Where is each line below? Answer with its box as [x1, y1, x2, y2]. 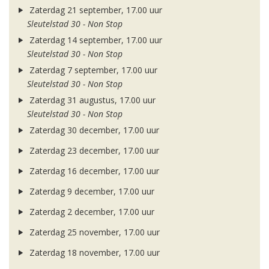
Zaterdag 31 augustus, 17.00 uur [26, 94, 156, 106]
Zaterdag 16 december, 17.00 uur [26, 165, 159, 177]
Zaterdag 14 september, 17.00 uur [26, 34, 162, 46]
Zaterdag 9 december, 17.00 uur [26, 186, 154, 198]
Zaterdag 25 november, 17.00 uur [26, 226, 160, 238]
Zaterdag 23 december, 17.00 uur [26, 145, 159, 157]
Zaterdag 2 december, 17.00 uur [26, 206, 154, 218]
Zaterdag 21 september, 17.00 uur [26, 4, 162, 16]
